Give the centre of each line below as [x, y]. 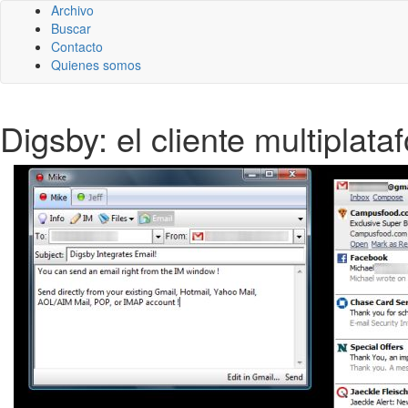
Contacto [77, 46]
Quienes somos [96, 65]
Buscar [71, 28]
